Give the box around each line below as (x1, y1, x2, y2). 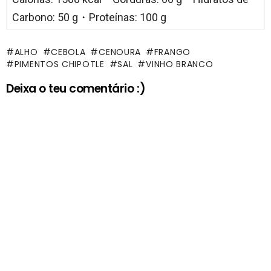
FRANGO (154, 45, 191, 58)
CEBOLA (51, 45, 86, 58)
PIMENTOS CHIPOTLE (14, 57, 105, 70)
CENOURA (99, 45, 142, 58)
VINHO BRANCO (146, 57, 214, 70)
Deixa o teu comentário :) (6, 80, 146, 97)
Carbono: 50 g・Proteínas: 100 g (11, 10, 166, 24)
